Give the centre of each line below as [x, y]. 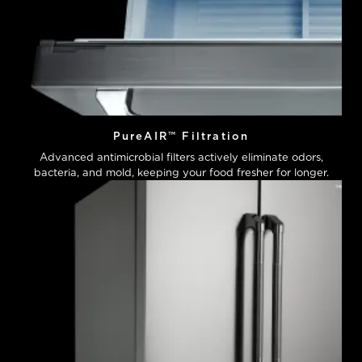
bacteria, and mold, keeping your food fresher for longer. [181, 173]
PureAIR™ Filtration [181, 137]
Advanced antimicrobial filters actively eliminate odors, [181, 158]
